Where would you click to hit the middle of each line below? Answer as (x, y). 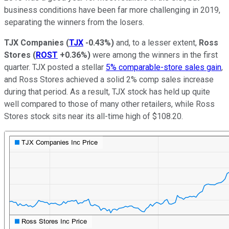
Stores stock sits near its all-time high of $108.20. (94, 116)
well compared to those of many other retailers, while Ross (109, 104)
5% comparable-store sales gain (164, 67)
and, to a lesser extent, (156, 42)
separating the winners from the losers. (74, 22)
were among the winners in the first (154, 55)
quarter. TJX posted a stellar (55, 67)
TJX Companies (34, 42)
